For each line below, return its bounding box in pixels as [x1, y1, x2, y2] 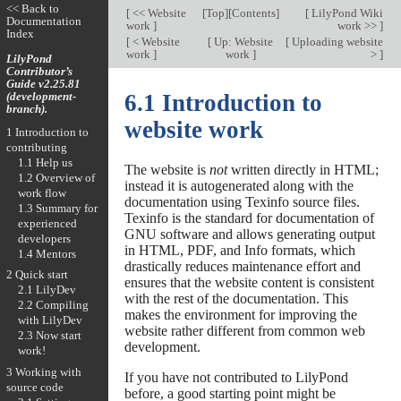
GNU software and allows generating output [124, 226, 375, 242]
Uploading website [288, 35, 383, 48]
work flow [17, 185, 66, 200]
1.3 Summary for [17, 200, 98, 215]
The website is [124, 161, 209, 177]
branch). [5, 101, 47, 115]
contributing [5, 140, 67, 154]
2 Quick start [5, 268, 68, 282]
